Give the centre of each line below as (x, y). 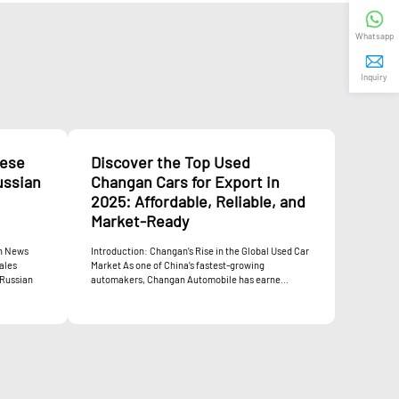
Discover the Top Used (171, 162)
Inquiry (374, 77)
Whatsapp (374, 36)
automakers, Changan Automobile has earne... (190, 279)
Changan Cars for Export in (185, 181)
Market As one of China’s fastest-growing (178, 265)
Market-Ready (140, 220)
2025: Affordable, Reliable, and (198, 201)
